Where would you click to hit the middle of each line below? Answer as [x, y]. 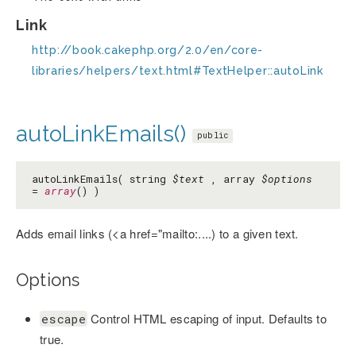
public [213, 136]
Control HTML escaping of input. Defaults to [207, 319]
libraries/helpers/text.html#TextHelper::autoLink [178, 71]
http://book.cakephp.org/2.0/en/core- [148, 50]
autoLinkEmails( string [102, 179]
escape [64, 319]
